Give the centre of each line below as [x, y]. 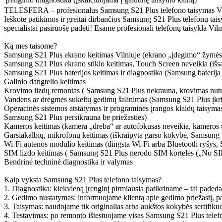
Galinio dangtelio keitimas [46, 81]
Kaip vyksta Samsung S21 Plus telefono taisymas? [83, 179]
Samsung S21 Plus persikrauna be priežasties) [75, 117]
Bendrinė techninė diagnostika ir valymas [68, 162]
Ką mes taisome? [30, 46]
